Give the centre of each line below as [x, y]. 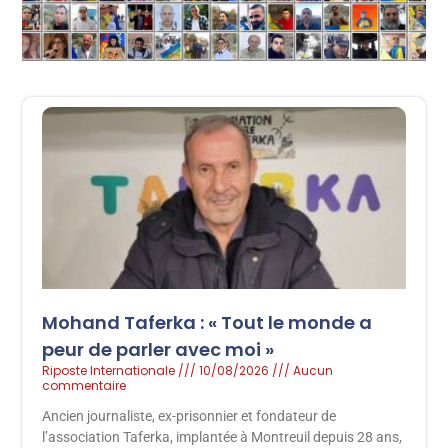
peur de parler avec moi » [158, 349]
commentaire [84, 385]
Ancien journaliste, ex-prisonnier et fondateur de [189, 415]
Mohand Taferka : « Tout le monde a [207, 322]
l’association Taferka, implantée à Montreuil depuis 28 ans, [222, 436]
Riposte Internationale [110, 370]
